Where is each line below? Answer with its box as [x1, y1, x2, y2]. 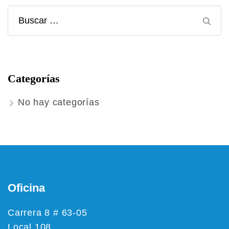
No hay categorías [18, 97, 100, 107]
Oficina [8, 181, 45, 194]
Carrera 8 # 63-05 [8, 208, 87, 218]
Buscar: [18, 15, 53, 27]
